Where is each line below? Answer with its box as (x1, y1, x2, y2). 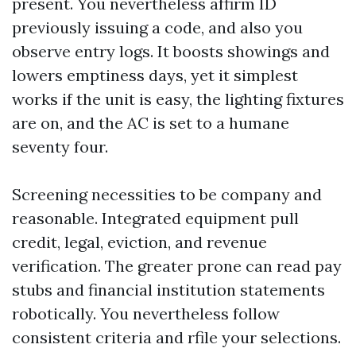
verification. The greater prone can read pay (12, 256, 342, 276)
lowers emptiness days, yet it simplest (12, 65, 298, 85)
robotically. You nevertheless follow (12, 304, 280, 323)
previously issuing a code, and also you (12, 17, 303, 37)
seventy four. (12, 137, 108, 157)
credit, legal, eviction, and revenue (12, 232, 267, 252)
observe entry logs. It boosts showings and (12, 41, 330, 61)
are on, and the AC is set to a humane (12, 113, 289, 133)
